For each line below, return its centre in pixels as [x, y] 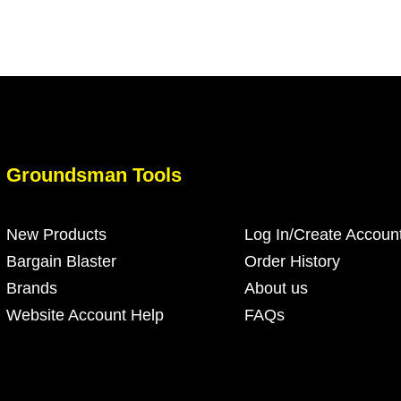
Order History [292, 261]
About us [276, 288]
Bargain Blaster [61, 261]
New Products [56, 235]
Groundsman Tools [94, 175]
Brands [32, 288]
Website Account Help [85, 315]
